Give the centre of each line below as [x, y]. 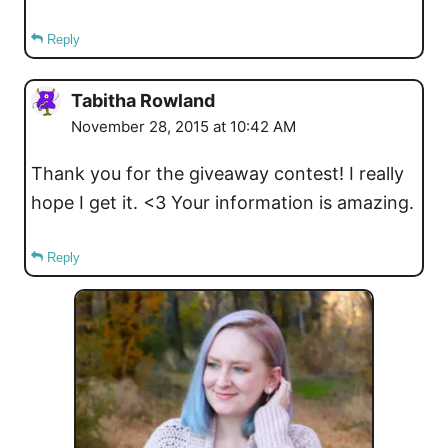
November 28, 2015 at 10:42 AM [183, 126]
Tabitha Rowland [143, 100]
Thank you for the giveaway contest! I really [217, 173]
